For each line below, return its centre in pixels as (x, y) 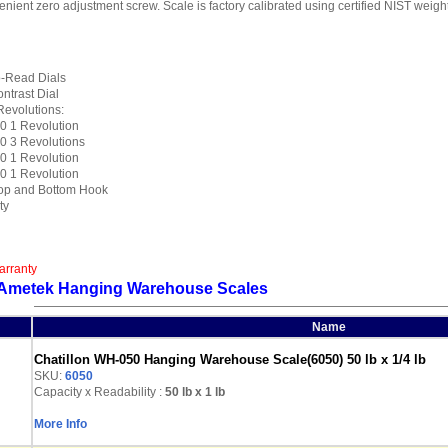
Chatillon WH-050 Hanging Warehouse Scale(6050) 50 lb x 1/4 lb (230, 359)
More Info (60, 424)
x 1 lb (208, 392)
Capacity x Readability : (98, 392)
